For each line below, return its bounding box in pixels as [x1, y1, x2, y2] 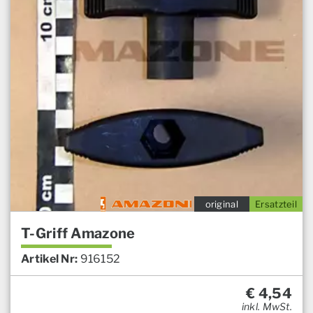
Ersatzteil [255, 198, 297, 210]
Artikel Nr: [21, 252, 78, 265]
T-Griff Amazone [21, 224, 136, 242]
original [205, 198, 238, 210]
